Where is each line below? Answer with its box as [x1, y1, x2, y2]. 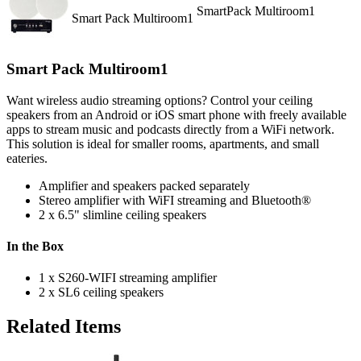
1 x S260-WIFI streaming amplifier [39, 271, 217, 285]
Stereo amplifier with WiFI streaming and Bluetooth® [39, 193, 311, 207]
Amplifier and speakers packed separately [39, 178, 250, 193]
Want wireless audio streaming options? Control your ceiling [6, 93, 313, 107]
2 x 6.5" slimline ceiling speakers [39, 207, 206, 222]
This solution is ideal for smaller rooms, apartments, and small [6, 136, 319, 151]
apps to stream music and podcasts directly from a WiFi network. [6, 122, 334, 136]
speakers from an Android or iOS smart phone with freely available [6, 107, 346, 122]
